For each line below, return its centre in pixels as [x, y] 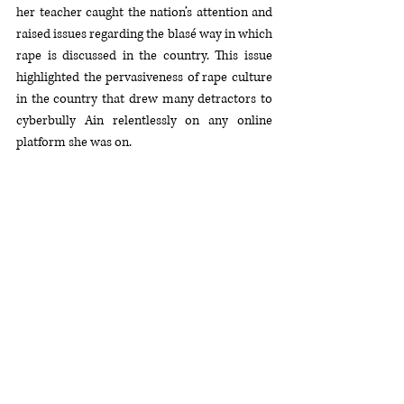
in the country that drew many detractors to [144, 99]
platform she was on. [75, 142]
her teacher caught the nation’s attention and [144, 12]
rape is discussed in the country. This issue [144, 55]
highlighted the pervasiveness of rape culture [144, 77]
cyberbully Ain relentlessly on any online [144, 120]
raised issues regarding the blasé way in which [144, 34]
